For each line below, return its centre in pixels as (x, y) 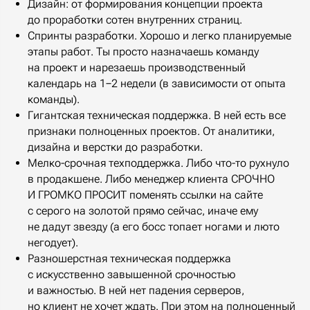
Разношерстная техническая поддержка (129, 258)
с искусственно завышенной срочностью (131, 274)
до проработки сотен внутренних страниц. (135, 19)
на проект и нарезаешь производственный (137, 67)
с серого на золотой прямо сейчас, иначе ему (143, 210)
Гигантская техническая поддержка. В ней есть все (157, 115)
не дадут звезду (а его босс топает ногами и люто (154, 226)
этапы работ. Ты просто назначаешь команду (143, 51)
